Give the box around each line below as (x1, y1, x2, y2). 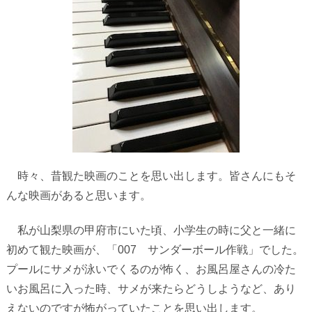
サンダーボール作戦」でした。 (136, 244, 304, 256)
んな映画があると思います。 (6, 189, 151, 201)
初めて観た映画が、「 (6, 244, 118, 256)
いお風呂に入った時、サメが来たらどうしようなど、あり (6, 283, 296, 295)
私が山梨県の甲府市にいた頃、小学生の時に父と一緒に (6, 224, 296, 237)
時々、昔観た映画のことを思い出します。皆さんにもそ (6, 169, 296, 182)
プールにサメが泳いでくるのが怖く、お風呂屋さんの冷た (6, 263, 296, 276)
